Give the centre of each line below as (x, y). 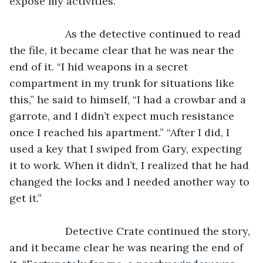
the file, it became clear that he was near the (123, 50)
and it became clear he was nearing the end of (128, 247)
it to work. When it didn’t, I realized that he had (131, 165)
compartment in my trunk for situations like (123, 83)
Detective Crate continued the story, (43, 231)
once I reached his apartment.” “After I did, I (121, 132)
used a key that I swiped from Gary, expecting (127, 149)
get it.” (27, 198)
